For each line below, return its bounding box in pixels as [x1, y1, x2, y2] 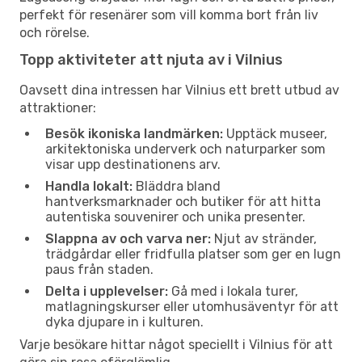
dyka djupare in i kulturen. [45, 314, 204, 330]
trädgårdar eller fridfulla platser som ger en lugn [45, 246, 341, 262]
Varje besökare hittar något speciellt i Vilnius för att [19, 336, 333, 352]
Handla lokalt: [45, 178, 133, 194]
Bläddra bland [133, 178, 221, 194]
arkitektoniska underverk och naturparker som [45, 141, 326, 157]
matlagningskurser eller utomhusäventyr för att [45, 298, 339, 314]
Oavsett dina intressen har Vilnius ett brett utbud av [19, 82, 339, 98]
